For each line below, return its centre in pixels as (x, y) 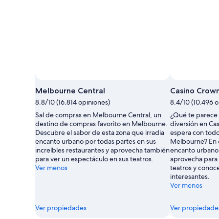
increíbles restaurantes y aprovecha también (102, 150)
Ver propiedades (61, 208)
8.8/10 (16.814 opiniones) (73, 102)
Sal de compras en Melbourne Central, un (98, 115)
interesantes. (190, 176)
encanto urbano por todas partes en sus (96, 141)
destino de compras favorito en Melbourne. (101, 123)
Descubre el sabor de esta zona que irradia (100, 132)
